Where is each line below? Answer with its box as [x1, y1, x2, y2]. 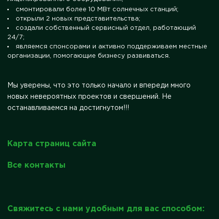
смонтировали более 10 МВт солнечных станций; [15, 6, 178, 12]
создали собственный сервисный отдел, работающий [15, 25, 196, 31]
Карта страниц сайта [7, 140, 96, 148]
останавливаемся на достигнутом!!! [7, 105, 129, 111]
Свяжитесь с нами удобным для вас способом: [7, 205, 204, 213]
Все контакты [7, 161, 66, 169]
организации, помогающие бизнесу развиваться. [7, 53, 170, 59]
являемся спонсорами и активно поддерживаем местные [15, 44, 207, 49]
